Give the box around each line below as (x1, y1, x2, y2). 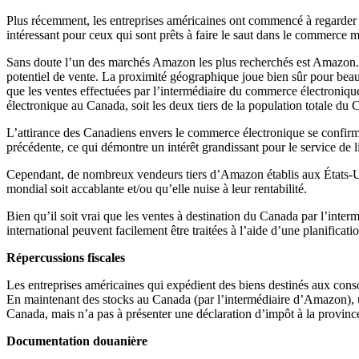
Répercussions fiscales (6, 251, 125, 265)
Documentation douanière (6, 334, 147, 349)
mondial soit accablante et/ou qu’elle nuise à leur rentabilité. (6, 182, 307, 196)
